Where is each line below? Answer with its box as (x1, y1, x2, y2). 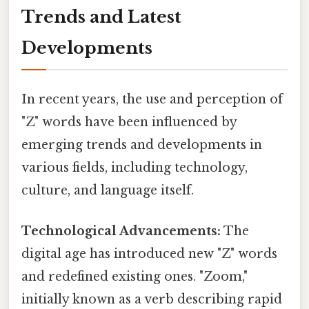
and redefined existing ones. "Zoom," (21, 269, 248, 285)
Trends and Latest (21, 6, 181, 27)
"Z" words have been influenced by (21, 114, 237, 130)
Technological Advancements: (21, 223, 221, 239)
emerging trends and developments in (21, 137, 262, 152)
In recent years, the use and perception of (21, 91, 283, 107)
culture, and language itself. (21, 182, 194, 198)
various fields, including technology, (21, 159, 248, 175)
